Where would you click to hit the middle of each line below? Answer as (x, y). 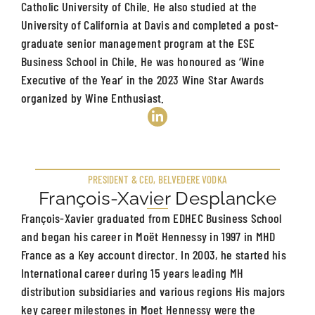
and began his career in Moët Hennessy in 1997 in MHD (148, 236)
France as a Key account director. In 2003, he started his (154, 254)
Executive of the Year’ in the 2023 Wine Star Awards (143, 79)
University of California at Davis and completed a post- (150, 24)
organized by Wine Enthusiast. (93, 97)
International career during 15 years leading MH (133, 272)
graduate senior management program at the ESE (138, 43)
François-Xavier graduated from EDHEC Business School (152, 218)
